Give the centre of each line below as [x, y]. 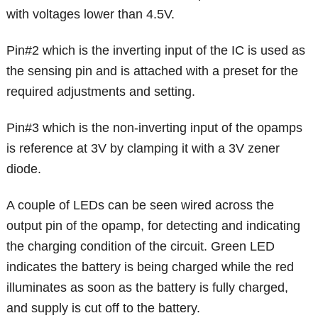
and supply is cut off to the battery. [104, 308]
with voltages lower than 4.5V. [91, 15]
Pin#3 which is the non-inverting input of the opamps [155, 128]
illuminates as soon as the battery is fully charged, [148, 288]
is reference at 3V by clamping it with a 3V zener [143, 149]
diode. [24, 169]
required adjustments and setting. [101, 92]
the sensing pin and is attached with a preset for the [153, 71]
